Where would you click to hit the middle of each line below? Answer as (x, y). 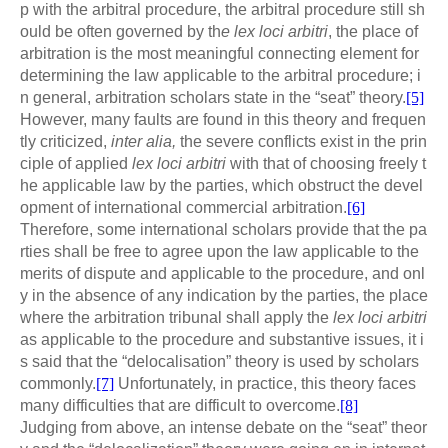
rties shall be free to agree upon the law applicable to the (219, 252)
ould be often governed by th (120, 32)
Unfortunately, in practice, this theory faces (265, 384)
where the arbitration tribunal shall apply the (174, 318)
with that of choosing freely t (328, 164)
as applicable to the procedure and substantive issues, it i (222, 340)
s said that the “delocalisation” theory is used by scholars (219, 362)
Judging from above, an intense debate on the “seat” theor (223, 428)
